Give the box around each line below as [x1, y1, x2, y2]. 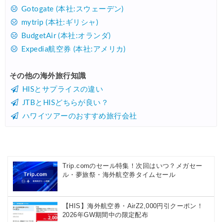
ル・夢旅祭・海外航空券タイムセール [62, 171, 176, 178]
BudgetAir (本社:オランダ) [21, 32, 111, 40]
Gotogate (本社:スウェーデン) [21, 5, 124, 13]
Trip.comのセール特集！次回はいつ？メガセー [62, 163, 203, 169]
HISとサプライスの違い [22, 86, 104, 94]
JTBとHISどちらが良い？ [22, 99, 109, 107]
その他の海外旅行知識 [9, 72, 86, 80]
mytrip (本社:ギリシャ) [21, 19, 99, 27]
